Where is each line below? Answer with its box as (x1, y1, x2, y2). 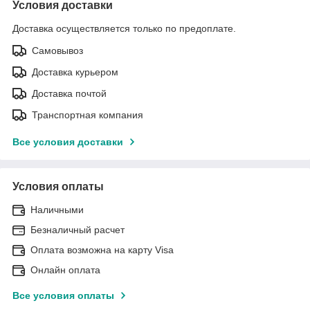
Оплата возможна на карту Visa (30, 244, 174, 255)
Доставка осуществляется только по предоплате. (12, 22, 236, 34)
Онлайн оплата (30, 264, 100, 275)
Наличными (30, 203, 84, 215)
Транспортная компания (32, 109, 143, 120)
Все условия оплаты (12, 289, 114, 301)
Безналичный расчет (30, 224, 125, 235)
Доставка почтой (32, 87, 107, 99)
